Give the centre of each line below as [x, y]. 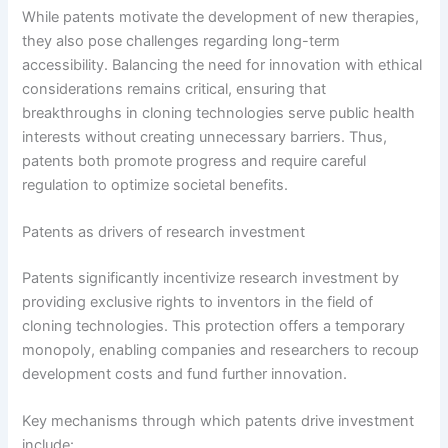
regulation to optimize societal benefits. [155, 184]
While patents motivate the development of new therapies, [221, 16]
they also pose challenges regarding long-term [181, 40]
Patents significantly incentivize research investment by [211, 277]
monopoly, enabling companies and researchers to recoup [221, 349]
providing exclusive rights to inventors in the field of [198, 301]
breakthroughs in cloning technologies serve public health [219, 112]
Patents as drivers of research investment [164, 231]
